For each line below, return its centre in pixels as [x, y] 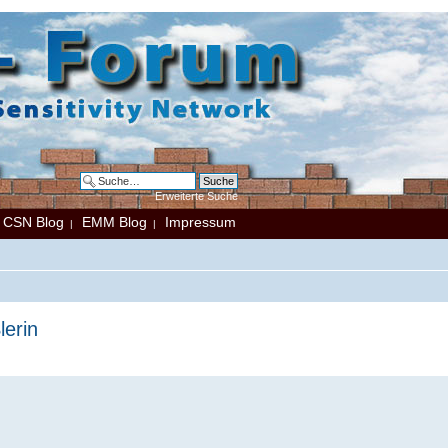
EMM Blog [114, 222]
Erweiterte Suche [196, 196]
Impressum [200, 222]
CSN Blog [33, 222]
